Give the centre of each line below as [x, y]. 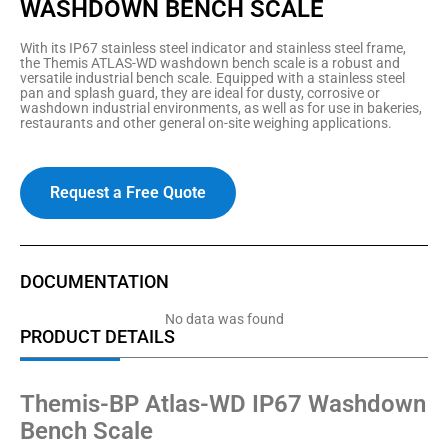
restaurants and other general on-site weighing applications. [206, 123]
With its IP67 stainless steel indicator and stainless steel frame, [213, 48]
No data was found [224, 318]
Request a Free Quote [128, 192]
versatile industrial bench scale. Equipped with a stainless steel [212, 78]
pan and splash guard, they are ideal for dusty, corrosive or [200, 93]
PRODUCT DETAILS [97, 336]
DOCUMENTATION [94, 281]
